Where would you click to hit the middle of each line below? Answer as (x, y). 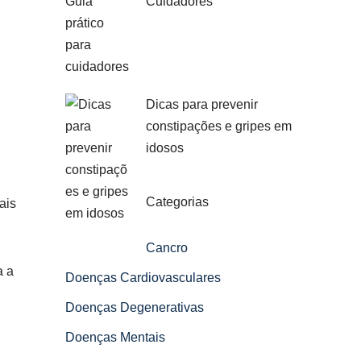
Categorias (177, 202)
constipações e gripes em (219, 126)
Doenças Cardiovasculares (143, 278)
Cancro (167, 248)
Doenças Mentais (115, 337)
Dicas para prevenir (202, 104)
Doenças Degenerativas (135, 307)
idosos (165, 148)
